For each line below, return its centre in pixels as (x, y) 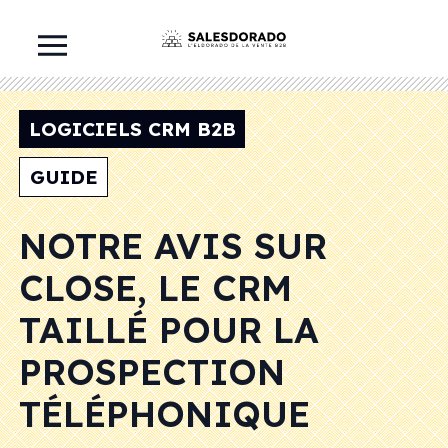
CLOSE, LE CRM (155, 288)
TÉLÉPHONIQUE (164, 414)
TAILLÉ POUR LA (169, 330)
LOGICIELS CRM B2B (132, 129)
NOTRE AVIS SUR (173, 246)
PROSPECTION (152, 372)
